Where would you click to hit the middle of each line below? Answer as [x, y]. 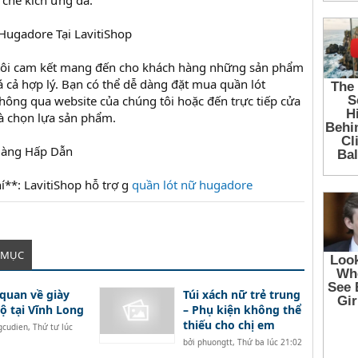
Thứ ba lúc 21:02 [269, 342]
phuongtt [215, 342]
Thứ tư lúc [52, 327]
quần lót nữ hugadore [192, 185]
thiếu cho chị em [229, 325]
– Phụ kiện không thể [242, 310]
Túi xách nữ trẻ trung [241, 295]
